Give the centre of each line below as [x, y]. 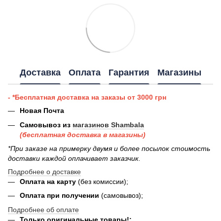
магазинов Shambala [108, 125]
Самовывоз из [46, 125]
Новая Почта [42, 111]
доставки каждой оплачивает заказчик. [74, 159]
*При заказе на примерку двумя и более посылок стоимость [109, 149]
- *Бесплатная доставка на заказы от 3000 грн [87, 97]
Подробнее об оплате [43, 209]
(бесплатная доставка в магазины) [83, 134]
